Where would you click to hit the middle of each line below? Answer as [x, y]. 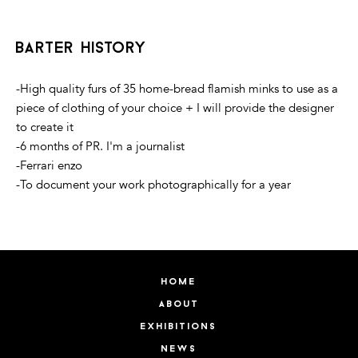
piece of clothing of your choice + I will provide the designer [175, 108]
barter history [82, 49]
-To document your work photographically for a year [153, 185]
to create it [45, 127]
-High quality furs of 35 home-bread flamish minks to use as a [177, 89]
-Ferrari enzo [49, 166]
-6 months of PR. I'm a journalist [100, 147]
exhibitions [179, 327]
